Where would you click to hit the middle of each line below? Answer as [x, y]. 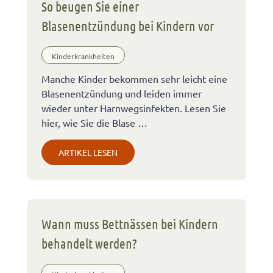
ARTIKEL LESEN [88, 153]
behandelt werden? [89, 243]
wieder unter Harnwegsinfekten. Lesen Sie [134, 108]
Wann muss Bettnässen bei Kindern [130, 224]
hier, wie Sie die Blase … [94, 123]
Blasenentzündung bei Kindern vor [128, 25]
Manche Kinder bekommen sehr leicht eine [134, 79]
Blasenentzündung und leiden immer [122, 94]
